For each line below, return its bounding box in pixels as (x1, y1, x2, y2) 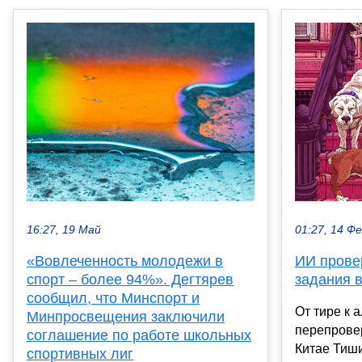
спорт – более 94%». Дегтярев (27, 271, 234, 288)
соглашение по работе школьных (27, 326, 251, 343)
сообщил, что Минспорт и (27, 289, 200, 306)
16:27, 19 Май (27, 223, 101, 236)
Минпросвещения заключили (27, 308, 225, 325)
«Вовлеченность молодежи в (27, 252, 223, 269)
